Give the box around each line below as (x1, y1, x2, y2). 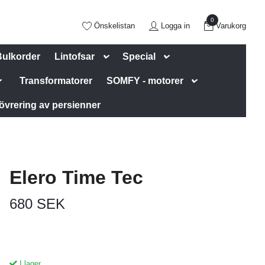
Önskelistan (94, 21, 135, 30)
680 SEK (9, 196, 65, 212)
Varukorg (216, 21, 246, 30)
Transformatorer (20, 76, 93, 86)
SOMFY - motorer (106, 76, 184, 86)
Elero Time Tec (9, 167, 143, 188)
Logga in (161, 21, 190, 30)
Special (122, 51, 156, 62)
